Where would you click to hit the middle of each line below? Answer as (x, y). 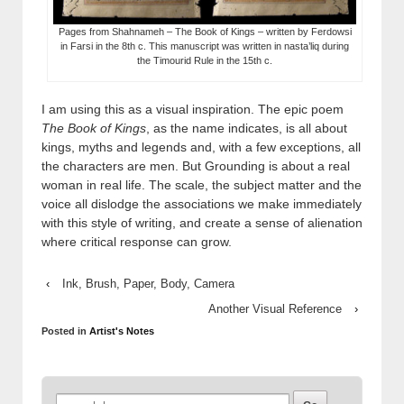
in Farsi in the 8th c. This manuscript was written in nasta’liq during (205, 46)
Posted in (65, 331)
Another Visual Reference (275, 309)
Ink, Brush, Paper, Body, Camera (148, 284)
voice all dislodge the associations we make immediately (202, 203)
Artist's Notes (122, 331)
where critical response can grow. (137, 241)
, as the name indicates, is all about (247, 128)
